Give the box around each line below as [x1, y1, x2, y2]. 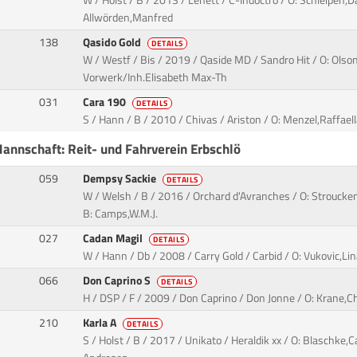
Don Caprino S [83, 272, 154, 290]
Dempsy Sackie [83, 170, 159, 188]
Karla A [83, 314, 120, 332]
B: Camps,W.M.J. [83, 205, 159, 223]
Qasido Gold [83, 33, 144, 52]
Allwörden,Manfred [83, 9, 174, 27]
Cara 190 [83, 93, 129, 112]
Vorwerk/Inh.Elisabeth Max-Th [83, 69, 228, 87]
